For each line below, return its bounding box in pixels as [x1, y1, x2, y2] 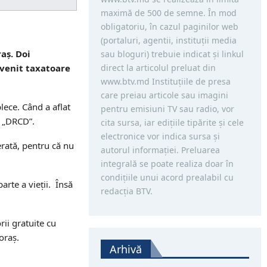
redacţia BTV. [100, 185, 153, 197]
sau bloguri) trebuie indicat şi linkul [100, 48, 244, 60]
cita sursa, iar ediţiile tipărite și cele [100, 117, 244, 128]
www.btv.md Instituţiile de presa [100, 76, 231, 87]
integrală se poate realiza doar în [100, 158, 234, 169]
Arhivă [109, 242, 142, 256]
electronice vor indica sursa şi [100, 131, 220, 142]
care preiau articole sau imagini [100, 89, 228, 101]
